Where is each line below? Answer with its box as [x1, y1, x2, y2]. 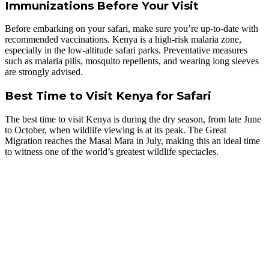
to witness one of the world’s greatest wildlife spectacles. [5, 146, 219, 157]
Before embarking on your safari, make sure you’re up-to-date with [5, 23, 258, 34]
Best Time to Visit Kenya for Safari [5, 89, 211, 103]
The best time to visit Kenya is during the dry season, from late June [5, 113, 261, 124]
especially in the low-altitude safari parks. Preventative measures [5, 45, 247, 56]
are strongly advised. [5, 67, 83, 77]
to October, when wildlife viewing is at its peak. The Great [5, 124, 226, 135]
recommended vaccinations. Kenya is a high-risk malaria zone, [5, 34, 241, 45]
